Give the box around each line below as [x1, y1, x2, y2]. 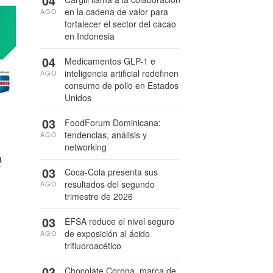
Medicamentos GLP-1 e [65, 55, 155, 67]
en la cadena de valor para [65, 5, 168, 18]
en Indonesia [65, 30, 115, 42]
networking [65, 141, 107, 153]
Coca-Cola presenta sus [65, 166, 158, 178]
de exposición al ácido [65, 227, 150, 239]
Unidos [65, 91, 91, 104]
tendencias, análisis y [65, 129, 147, 141]
